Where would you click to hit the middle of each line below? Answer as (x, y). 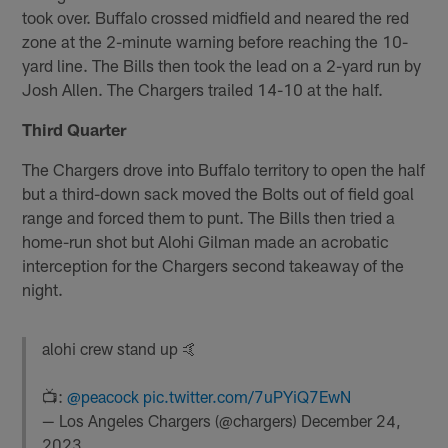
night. (43, 288)
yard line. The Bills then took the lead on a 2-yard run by (222, 64)
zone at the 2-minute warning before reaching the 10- (215, 40)
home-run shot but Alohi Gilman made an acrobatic (206, 240)
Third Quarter (74, 128)
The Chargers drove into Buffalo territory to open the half (224, 168)
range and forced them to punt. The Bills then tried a (209, 216)
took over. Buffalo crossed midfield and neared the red (216, 16)
